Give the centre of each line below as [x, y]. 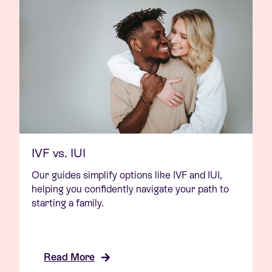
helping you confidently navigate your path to [130, 189]
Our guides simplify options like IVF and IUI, [127, 175]
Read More [69, 257]
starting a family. [68, 203]
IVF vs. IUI [59, 153]
